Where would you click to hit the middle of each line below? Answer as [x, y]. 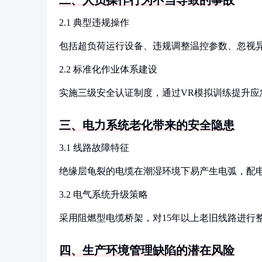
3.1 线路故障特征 [94, 148]
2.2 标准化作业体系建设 [108, 69]
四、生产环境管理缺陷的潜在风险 [147, 250]
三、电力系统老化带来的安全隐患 [147, 125]
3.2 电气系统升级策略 [104, 194]
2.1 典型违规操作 [94, 23]
